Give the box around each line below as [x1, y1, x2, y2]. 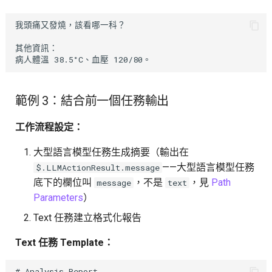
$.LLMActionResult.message [35, 161, 160, 173]
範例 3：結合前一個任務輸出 [15, 93, 169, 108]
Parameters [33, 191, 83, 203]
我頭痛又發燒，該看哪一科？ [15, 19, 126, 31]
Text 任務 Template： [15, 236, 114, 248]
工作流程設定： [15, 121, 83, 133]
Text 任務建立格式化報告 [33, 211, 141, 223]
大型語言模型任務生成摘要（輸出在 [33, 146, 189, 158]
